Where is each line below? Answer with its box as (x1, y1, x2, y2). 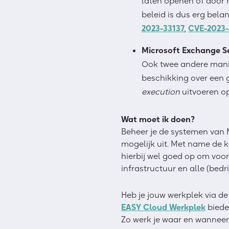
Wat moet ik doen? (121, 114, 195, 124)
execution (141, 86, 182, 97)
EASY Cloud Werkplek (121, 202, 205, 212)
